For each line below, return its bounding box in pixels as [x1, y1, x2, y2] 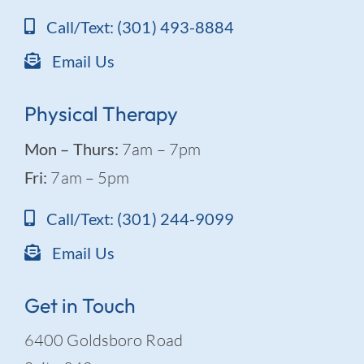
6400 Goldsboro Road [24, 329, 183, 350]
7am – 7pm [119, 138, 201, 159]
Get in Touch [24, 292, 136, 318]
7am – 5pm [47, 167, 130, 188]
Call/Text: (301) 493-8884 [46, 16, 235, 37]
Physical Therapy [24, 100, 178, 126]
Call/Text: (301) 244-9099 [46, 208, 235, 228]
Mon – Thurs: [24, 138, 119, 158]
